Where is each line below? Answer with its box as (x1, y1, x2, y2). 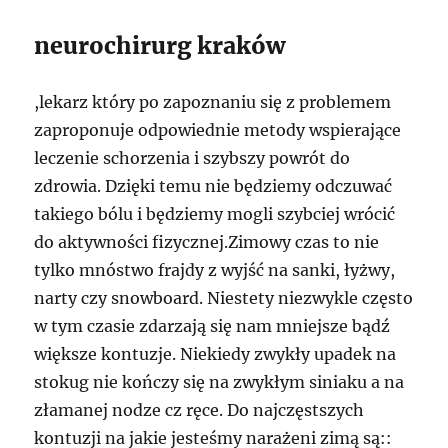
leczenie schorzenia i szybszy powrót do (34, 147, 351, 168)
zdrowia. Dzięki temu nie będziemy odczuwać (34, 175, 393, 196)
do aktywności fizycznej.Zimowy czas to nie (34, 231, 380, 252)
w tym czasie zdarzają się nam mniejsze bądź (34, 315, 391, 336)
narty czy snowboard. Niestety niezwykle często (34, 287, 414, 308)
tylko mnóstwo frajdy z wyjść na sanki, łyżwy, (34, 259, 396, 280)
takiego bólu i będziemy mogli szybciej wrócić (34, 203, 396, 224)
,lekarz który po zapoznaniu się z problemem (34, 91, 392, 112)
